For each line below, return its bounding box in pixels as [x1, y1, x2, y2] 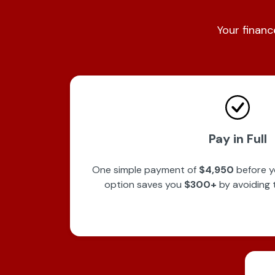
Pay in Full [208, 131, 267, 147]
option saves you [104, 178, 184, 191]
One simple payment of [92, 163, 199, 176]
